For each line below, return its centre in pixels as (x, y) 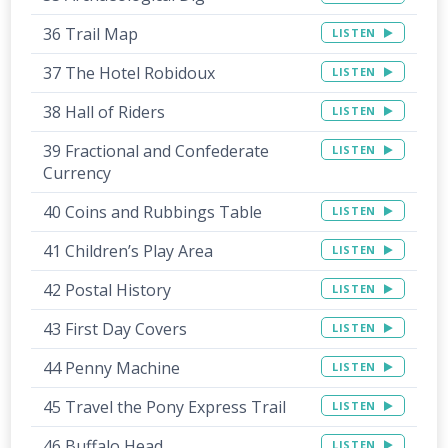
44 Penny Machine (112, 368)
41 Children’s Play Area (128, 251)
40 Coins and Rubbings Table (153, 212)
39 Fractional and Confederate (156, 151)
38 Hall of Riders (104, 112)
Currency (77, 173)
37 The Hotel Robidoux (129, 73)
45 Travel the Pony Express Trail (165, 407)
